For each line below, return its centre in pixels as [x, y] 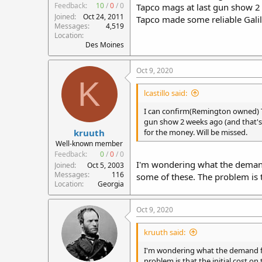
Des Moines [105, 45]
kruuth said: [165, 232]
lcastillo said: [166, 93]
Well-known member [89, 143]
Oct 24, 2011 [104, 17]
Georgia [111, 184]
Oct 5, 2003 [106, 165]
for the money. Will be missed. [196, 132]
